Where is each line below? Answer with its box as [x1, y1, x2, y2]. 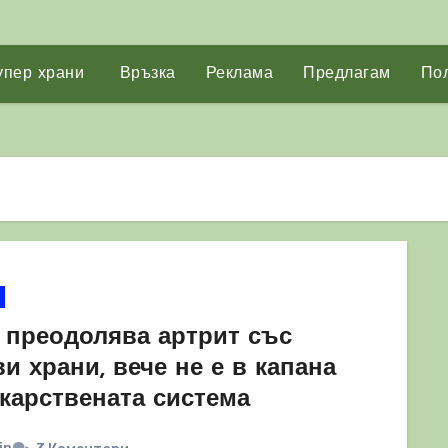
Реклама [205, 66, 274, 82]
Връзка [114, 66, 176, 82]
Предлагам [303, 66, 391, 82]
